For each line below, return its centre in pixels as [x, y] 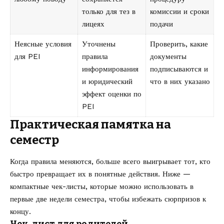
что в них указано [180, 82]
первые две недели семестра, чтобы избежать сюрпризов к [108, 199]
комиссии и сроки [179, 12]
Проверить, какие [179, 44]
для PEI [27, 57]
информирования [110, 69]
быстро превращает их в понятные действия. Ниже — [100, 174]
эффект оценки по [111, 94]
